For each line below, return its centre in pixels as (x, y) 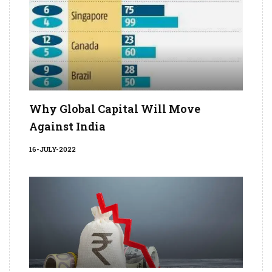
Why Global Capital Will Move (115, 109)
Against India (67, 127)
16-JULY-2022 (53, 149)
